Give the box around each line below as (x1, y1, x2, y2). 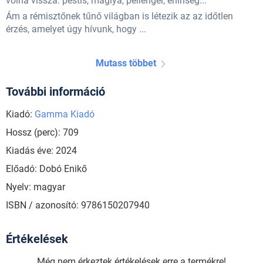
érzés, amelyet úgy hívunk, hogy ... (6, 23, 146, 35)
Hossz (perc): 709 (6, 127, 79, 139)
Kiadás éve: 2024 (6, 145, 77, 157)
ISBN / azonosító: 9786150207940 (6, 200, 150, 211)
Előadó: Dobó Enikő (6, 163, 87, 175)
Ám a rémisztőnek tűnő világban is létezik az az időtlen (6, 11, 233, 22)
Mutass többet (95, 58, 156, 69)
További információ (6, 85, 105, 99)
